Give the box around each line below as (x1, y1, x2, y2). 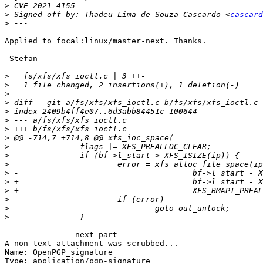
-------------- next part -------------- (5, 230, 188, 240)
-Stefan (5, 54, 38, 63)
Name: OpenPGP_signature (5, 248, 113, 257)
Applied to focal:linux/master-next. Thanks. (5, 36, 207, 46)
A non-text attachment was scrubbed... (5, 239, 178, 248)
